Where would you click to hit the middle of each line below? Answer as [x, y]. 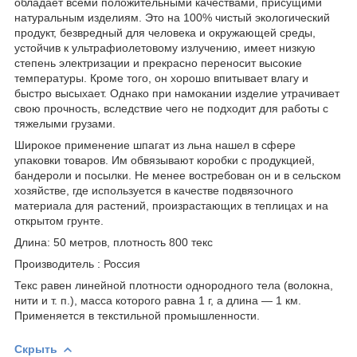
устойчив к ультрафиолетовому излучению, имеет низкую [165, 47]
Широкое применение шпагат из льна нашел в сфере [155, 145]
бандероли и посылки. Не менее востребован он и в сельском [178, 175]
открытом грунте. [59, 220]
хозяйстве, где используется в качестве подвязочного [154, 190]
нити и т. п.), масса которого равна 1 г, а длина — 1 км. [158, 300]
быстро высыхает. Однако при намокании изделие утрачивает [177, 93]
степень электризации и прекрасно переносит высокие [158, 63]
